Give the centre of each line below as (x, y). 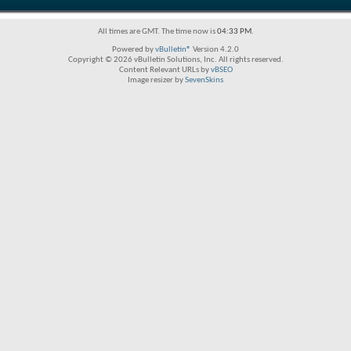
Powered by (134, 50)
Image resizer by (156, 80)
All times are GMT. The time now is (157, 32)
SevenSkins (204, 80)
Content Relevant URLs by (165, 70)
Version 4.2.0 (215, 50)
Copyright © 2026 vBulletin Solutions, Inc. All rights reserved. (175, 60)
